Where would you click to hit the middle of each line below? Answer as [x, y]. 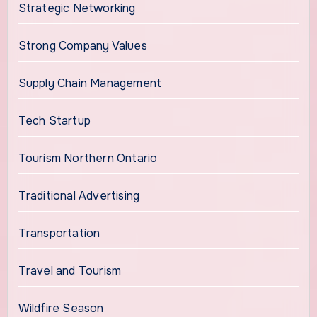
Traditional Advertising [79, 196]
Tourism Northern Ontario [88, 158]
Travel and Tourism [70, 271]
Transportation [59, 234]
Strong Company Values [82, 46]
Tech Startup [54, 121]
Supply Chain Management [90, 83]
